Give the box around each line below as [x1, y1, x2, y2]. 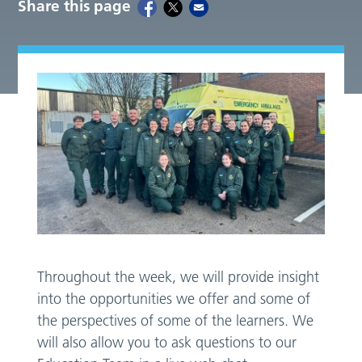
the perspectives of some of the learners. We [37, 311, 314, 330]
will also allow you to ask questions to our [37, 333, 297, 351]
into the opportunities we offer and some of [37, 289, 311, 308]
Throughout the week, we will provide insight [37, 267, 320, 286]
